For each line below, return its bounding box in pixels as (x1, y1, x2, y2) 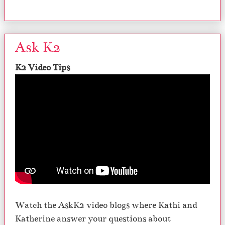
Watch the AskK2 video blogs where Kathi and (15, 199, 197, 210)
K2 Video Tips (15, 62, 70, 73)
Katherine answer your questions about (15, 213, 171, 224)
